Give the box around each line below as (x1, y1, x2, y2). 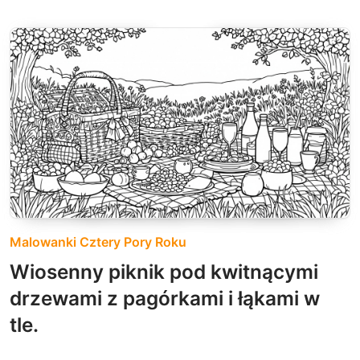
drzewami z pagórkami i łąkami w (10, 285, 320, 310)
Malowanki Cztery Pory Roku (10, 233, 186, 250)
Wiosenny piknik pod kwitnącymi (10, 259, 318, 284)
